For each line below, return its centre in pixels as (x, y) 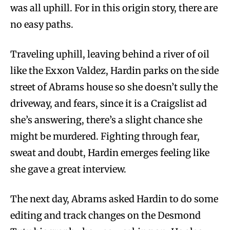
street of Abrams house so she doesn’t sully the (114, 87)
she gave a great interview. (68, 169)
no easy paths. (42, 24)
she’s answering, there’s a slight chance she (106, 120)
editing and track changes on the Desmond (106, 215)
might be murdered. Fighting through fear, (105, 136)
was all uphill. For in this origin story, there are (114, 8)
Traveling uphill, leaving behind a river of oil (110, 54)
